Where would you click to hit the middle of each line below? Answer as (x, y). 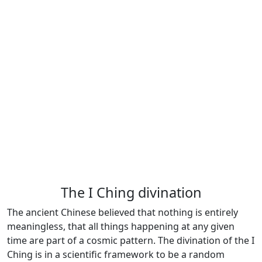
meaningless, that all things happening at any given (121, 226)
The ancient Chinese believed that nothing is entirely (123, 212)
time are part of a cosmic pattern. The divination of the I (131, 240)
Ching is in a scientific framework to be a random (116, 254)
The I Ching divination (131, 192)
